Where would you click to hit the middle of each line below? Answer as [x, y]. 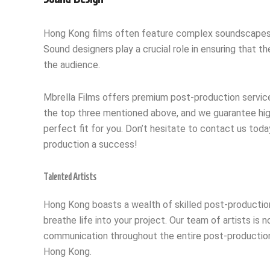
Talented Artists [70, 177]
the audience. [72, 65]
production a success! [90, 145]
